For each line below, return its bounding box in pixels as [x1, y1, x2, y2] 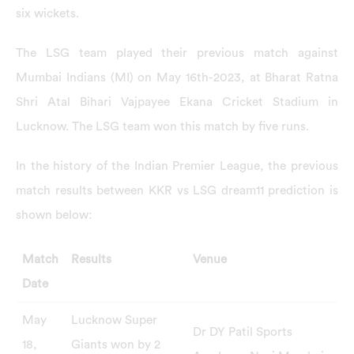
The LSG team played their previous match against [16, 46, 338, 59]
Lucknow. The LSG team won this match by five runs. [16, 119, 309, 133]
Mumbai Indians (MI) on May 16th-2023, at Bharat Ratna [16, 70, 338, 84]
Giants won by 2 [70, 338, 160, 352]
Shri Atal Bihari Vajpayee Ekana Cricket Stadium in [16, 95, 338, 108]
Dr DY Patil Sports [192, 326, 292, 339]
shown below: [16, 208, 92, 221]
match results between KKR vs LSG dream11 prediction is [16, 183, 338, 197]
